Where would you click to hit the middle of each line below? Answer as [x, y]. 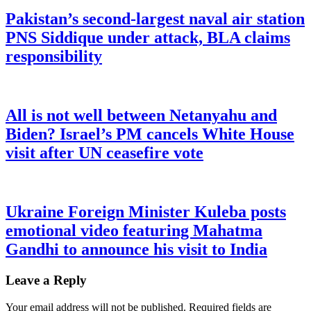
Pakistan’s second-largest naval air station [155, 19]
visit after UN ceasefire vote [104, 153]
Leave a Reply [46, 280]
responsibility [54, 57]
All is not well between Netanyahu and [141, 116]
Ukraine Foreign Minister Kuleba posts [146, 212]
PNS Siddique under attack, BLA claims [148, 38]
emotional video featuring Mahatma [134, 231]
